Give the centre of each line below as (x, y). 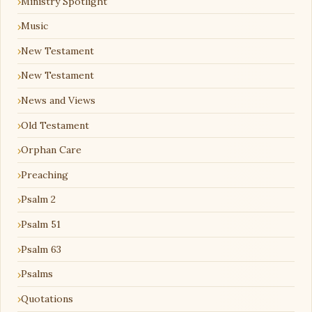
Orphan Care (51, 150)
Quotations (47, 298)
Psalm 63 (41, 249)
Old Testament (55, 125)
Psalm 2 (38, 200)
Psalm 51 (41, 224)
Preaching (45, 174)
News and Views (58, 100)
